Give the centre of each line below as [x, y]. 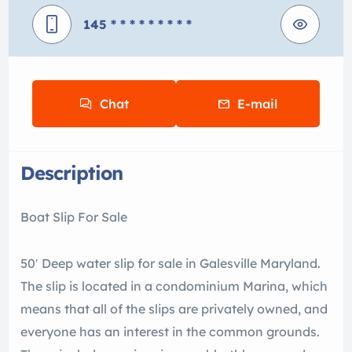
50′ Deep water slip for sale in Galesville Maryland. [170, 263]
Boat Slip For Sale [74, 217]
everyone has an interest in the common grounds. [170, 332]
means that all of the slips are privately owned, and [174, 309]
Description [71, 173]
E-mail [257, 104]
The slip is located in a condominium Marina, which [174, 286]
